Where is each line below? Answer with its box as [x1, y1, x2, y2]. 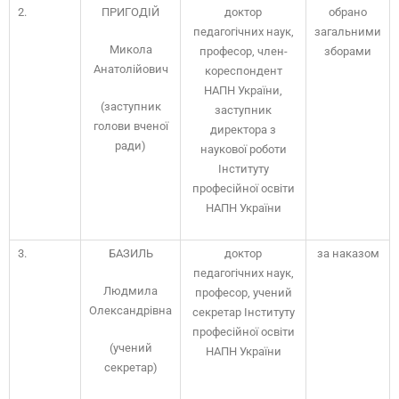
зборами [324, 45, 371, 58]
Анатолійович [93, 62, 168, 76]
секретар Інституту [191, 305, 295, 319]
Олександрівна [89, 304, 172, 317]
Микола [109, 43, 152, 56]
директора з [210, 123, 276, 136]
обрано [329, 5, 367, 19]
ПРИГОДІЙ [102, 5, 159, 19]
